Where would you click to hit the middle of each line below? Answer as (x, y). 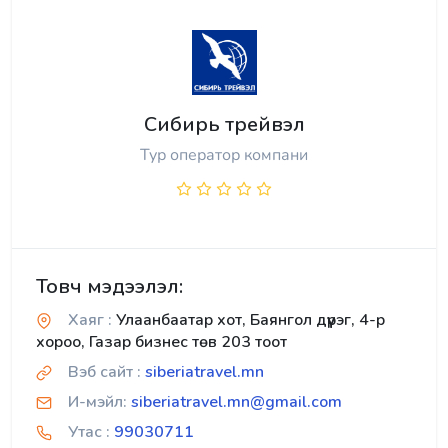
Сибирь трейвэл (224, 124)
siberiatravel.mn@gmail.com (236, 401)
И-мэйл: (97, 401)
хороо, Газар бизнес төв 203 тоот (161, 341)
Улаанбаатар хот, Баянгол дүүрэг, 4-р (248, 319)
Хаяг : (90, 319)
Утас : (89, 431)
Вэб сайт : (104, 371)
